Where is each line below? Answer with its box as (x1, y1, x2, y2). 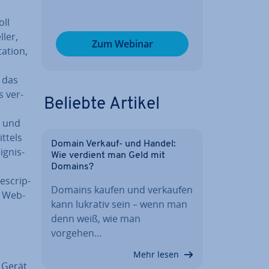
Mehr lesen (133, 249, 179, 260)
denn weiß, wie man (51, 212, 141, 225)
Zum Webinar (91, 37, 153, 50)
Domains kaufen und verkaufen (51, 183, 193, 196)
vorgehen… (51, 226, 102, 240)
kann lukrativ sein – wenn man (51, 198, 187, 211)
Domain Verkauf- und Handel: (51, 139, 176, 149)
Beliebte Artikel (44, 96, 160, 113)
